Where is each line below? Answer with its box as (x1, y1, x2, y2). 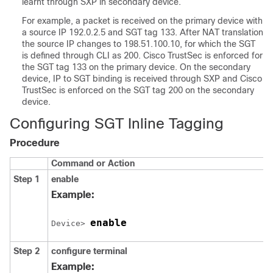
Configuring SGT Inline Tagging (10, 115, 224, 132)
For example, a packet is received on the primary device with (22, 16, 263, 26)
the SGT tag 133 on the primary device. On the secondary (22, 62, 250, 72)
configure (51, 246, 91, 256)
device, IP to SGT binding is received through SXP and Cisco (22, 74, 262, 83)
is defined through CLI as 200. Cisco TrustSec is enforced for (22, 51, 263, 60)
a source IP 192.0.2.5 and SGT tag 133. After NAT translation (22, 27, 263, 37)
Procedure (10, 138, 60, 148)
